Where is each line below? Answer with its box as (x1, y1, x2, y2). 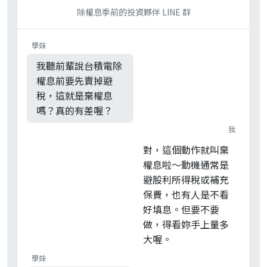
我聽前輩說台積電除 (36, 58, 122, 73)
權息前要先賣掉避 (36, 73, 113, 88)
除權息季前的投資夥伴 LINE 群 (76, 6, 191, 18)
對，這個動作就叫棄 (143, 142, 229, 157)
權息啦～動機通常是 (143, 157, 229, 172)
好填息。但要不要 (143, 202, 219, 217)
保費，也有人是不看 (143, 187, 229, 202)
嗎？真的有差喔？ (36, 103, 113, 118)
